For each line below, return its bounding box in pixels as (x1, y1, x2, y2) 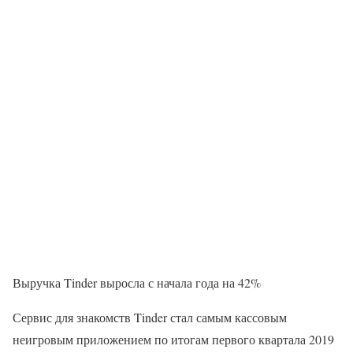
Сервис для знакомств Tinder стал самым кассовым (13, 309, 287, 325)
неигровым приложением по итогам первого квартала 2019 (13, 331, 334, 347)
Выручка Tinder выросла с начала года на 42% (13, 274, 261, 291)
